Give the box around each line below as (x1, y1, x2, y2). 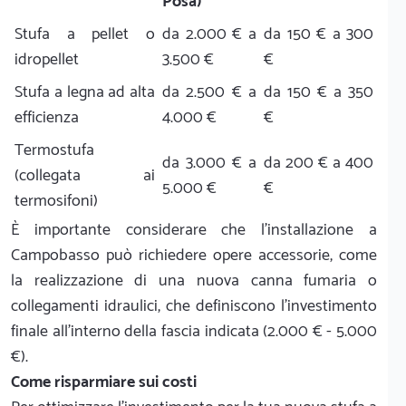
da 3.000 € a (162, 149, 256, 177)
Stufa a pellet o (14, 20, 155, 48)
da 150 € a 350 (264, 78, 373, 106)
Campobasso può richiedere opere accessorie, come (11, 241, 377, 269)
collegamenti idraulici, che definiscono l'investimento (11, 292, 377, 320)
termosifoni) (14, 187, 98, 215)
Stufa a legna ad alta (14, 78, 155, 106)
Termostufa (14, 136, 94, 164)
